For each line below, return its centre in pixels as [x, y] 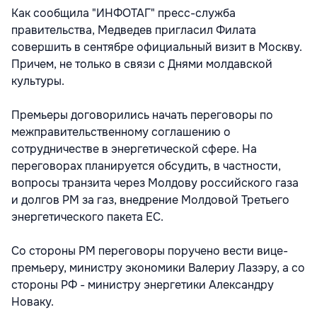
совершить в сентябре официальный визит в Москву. [157, 47]
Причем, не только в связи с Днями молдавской [142, 64]
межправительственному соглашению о [121, 132]
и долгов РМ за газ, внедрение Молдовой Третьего [150, 200]
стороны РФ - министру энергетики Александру [143, 284]
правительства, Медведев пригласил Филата [134, 30]
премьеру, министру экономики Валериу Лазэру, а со [158, 267]
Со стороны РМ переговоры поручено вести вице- [150, 250]
